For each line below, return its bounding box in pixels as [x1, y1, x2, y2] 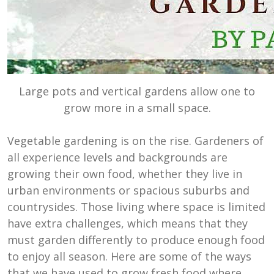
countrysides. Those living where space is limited [7, 199, 265, 214]
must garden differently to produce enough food [7, 232, 265, 247]
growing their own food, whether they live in [7, 166, 242, 181]
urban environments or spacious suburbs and [7, 182, 250, 198]
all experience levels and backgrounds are [7, 149, 228, 165]
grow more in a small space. [63, 100, 211, 115]
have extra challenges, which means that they [7, 215, 248, 231]
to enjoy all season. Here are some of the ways [7, 248, 251, 264]
